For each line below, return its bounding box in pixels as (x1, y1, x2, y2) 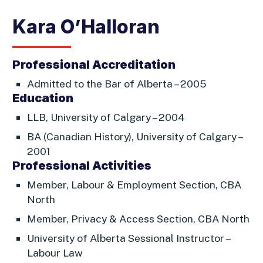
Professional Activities (12, 159, 151, 173)
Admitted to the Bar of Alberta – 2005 (26, 77, 206, 90)
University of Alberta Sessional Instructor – (26, 232, 230, 245)
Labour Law (26, 247, 83, 259)
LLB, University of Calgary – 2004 (26, 111, 185, 124)
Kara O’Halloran (12, 15, 160, 39)
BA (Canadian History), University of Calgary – (26, 130, 242, 143)
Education (12, 91, 73, 106)
